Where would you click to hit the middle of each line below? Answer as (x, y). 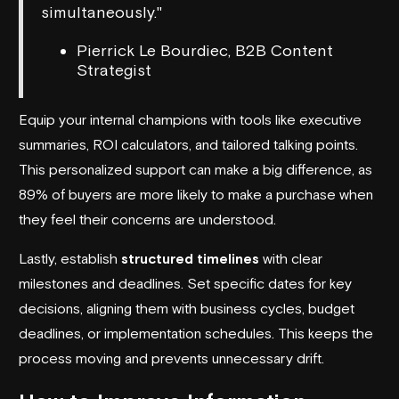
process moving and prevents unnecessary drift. (171, 358)
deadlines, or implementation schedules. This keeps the (196, 333)
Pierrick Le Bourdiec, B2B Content (205, 50)
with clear (291, 258)
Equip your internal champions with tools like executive (190, 119)
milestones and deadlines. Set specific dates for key (185, 283)
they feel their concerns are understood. (147, 219)
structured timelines (190, 258)
